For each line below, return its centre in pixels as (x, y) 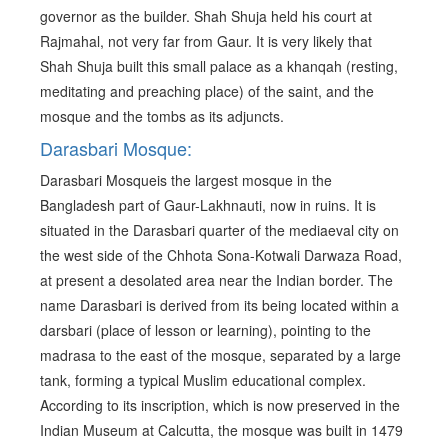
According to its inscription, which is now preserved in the (220, 405)
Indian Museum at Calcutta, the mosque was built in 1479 (221, 430)
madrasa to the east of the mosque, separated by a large (220, 355)
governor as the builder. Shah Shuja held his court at (206, 16)
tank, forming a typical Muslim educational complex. (203, 380)
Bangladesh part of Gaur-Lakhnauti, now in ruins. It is (208, 205)
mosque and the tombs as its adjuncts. (162, 116)
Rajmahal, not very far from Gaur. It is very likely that (206, 41)
